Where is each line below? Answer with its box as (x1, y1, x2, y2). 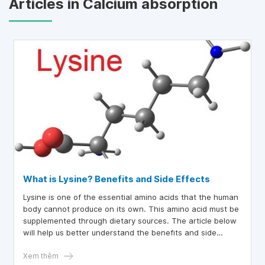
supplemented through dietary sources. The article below (23, 216, 237, 225)
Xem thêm (23, 251, 59, 260)
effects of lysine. (23, 240, 86, 249)
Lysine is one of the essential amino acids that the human (23, 192, 238, 202)
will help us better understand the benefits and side (23, 228, 216, 237)
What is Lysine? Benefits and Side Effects (23, 173, 210, 185)
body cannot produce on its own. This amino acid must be (23, 204, 239, 214)
